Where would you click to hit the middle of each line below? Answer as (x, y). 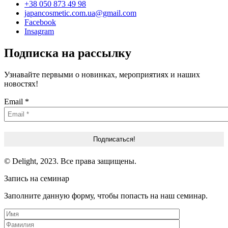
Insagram (39, 31)
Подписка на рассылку (68, 53)
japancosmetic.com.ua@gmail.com (80, 13)
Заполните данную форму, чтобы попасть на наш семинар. (106, 195)
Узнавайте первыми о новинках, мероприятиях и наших (102, 74)
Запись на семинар (37, 178)
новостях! (21, 83)
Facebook (40, 22)
